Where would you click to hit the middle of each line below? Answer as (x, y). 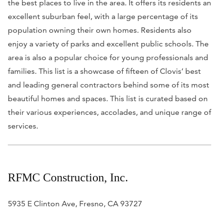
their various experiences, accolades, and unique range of (109, 112)
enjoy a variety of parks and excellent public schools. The (108, 44)
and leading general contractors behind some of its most (109, 85)
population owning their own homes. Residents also (100, 30)
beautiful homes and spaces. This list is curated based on (108, 98)
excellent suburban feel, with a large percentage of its (103, 16)
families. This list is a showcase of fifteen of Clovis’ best (104, 71)
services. (23, 126)
